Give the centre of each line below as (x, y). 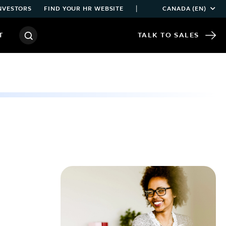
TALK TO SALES (168, 35)
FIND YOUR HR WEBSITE (84, 9)
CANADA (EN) (185, 9)
